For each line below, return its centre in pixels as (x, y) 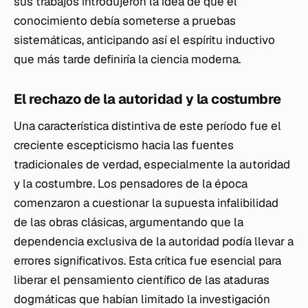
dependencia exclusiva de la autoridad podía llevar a (154, 241)
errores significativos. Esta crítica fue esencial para (147, 261)
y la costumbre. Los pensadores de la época (131, 184)
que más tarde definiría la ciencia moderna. (127, 59)
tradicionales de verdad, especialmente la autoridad (152, 164)
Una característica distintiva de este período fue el (147, 126)
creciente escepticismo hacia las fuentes (124, 145)
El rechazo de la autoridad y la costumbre (147, 99)
